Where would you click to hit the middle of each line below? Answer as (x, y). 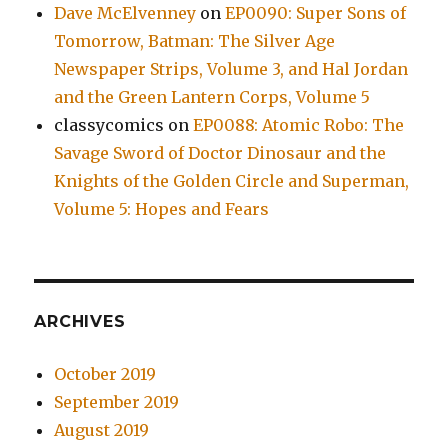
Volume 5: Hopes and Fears (162, 209)
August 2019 (102, 430)
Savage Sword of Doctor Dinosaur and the (220, 153)
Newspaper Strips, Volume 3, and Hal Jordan (231, 69)
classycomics (109, 125)
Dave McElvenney (125, 13)
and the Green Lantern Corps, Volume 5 (212, 97)
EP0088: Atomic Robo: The (299, 125)
